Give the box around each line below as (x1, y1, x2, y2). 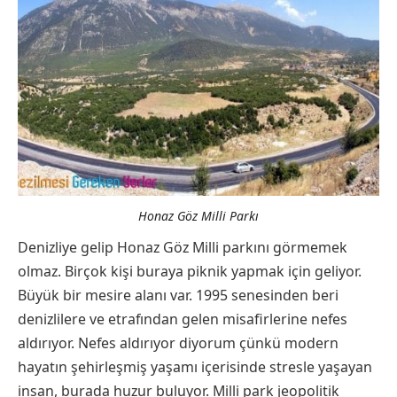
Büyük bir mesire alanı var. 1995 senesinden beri (18, 284, 339, 305)
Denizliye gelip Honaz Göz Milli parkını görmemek (18, 237, 347, 257)
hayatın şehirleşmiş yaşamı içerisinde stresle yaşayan (18, 356, 372, 377)
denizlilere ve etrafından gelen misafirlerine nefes (18, 308, 347, 329)
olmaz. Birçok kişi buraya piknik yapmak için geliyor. (18, 261, 362, 281)
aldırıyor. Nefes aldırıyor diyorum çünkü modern (18, 332, 339, 353)
